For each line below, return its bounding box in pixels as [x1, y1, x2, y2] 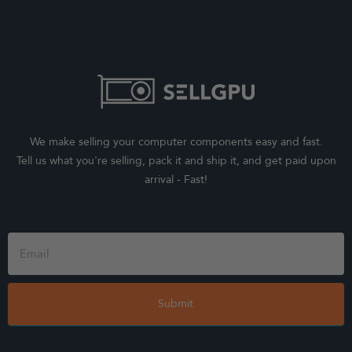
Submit [158, 296, 194, 312]
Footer [7, 225, 40, 241]
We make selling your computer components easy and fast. [29, 134, 323, 150]
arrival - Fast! [145, 172, 207, 188]
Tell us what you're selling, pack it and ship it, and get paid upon [16, 153, 336, 169]
